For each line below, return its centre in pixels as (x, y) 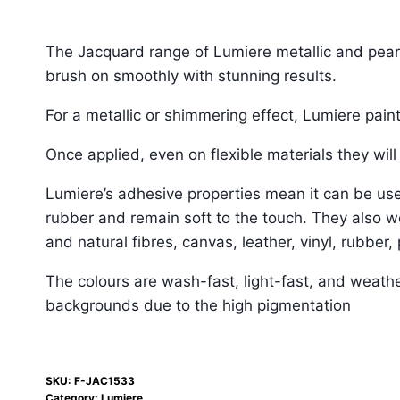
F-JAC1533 (104, 381)
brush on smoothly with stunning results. (191, 76)
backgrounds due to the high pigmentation (198, 306)
